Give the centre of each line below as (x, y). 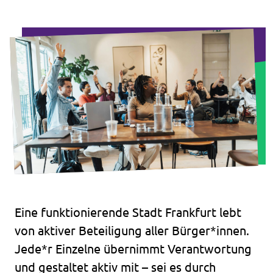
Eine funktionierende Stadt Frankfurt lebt (128, 212)
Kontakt (36, 51)
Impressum (43, 25)
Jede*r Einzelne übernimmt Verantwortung (133, 249)
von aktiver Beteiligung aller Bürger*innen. (132, 231)
